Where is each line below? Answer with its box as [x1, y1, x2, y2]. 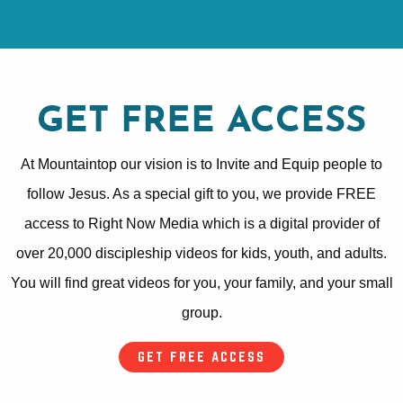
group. [181, 304, 222, 320]
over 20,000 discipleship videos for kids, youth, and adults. [16, 245, 387, 261]
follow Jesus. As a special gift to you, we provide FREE [27, 185, 376, 201]
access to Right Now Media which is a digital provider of [23, 215, 380, 231]
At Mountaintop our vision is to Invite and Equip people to [21, 156, 382, 172]
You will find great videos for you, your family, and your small [10, 274, 393, 291]
